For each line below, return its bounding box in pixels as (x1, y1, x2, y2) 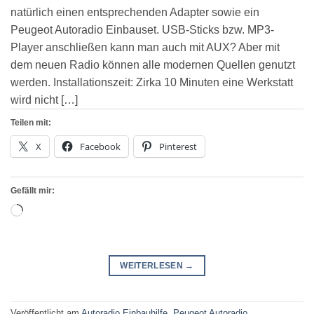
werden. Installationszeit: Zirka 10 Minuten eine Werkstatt (11, 76, 293, 88)
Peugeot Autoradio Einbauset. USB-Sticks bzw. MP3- (11, 23, 274, 36)
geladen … (22, 223, 77, 235)
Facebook (80, 139, 121, 153)
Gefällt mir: (11, 185, 55, 196)
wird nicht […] (11, 93, 78, 106)
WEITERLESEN (120, 260, 186, 271)
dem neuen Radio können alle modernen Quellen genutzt (11, 58, 295, 71)
